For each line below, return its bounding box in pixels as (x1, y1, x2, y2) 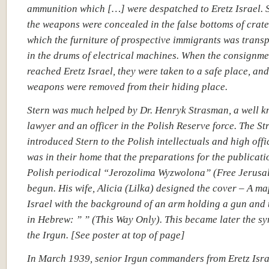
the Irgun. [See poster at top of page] (27, 229, 185, 241)
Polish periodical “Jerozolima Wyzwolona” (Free (27, 166, 238, 178)
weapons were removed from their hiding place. (27, 80, 228, 92)
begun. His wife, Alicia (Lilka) (27, 182, 156, 194)
